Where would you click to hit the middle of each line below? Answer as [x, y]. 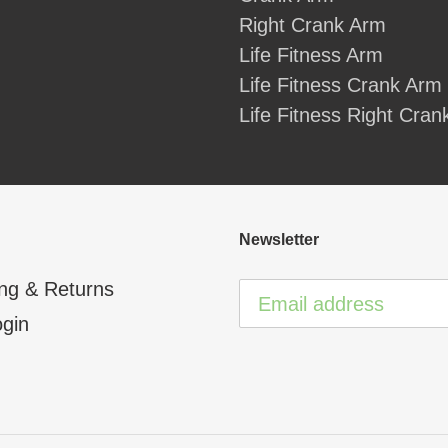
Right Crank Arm [312, 25]
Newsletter [279, 240]
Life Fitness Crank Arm [340, 85]
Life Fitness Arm [311, 55]
